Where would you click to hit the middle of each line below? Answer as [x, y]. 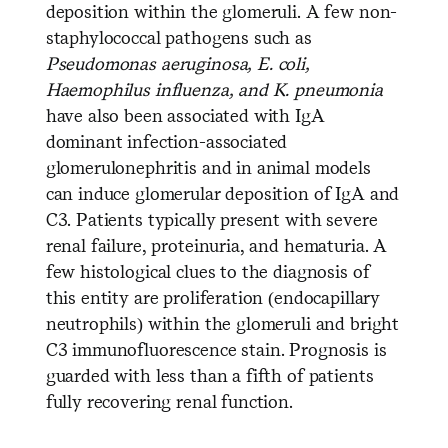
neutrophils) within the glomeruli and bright [222, 323]
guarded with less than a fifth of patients [209, 375]
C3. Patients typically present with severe [211, 219]
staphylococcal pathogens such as [178, 37]
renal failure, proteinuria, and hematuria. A [216, 245]
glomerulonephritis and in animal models [208, 167]
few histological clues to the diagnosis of [207, 271]
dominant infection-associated [166, 141]
